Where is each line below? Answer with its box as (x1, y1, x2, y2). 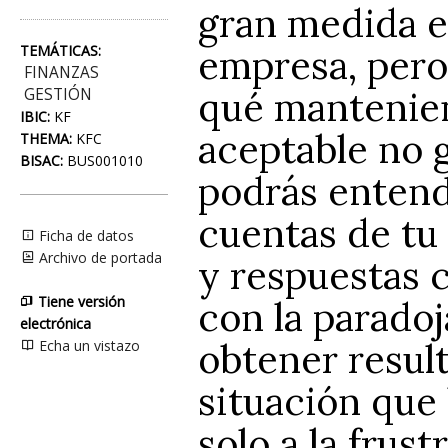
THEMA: (20, 129, 72, 148)
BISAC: (20, 151, 63, 170)
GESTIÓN (24, 84, 92, 105)
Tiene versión (38, 292, 125, 311)
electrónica (20, 314, 91, 333)
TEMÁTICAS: (20, 41, 101, 60)
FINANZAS (24, 62, 99, 83)
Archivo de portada (35, 248, 162, 267)
